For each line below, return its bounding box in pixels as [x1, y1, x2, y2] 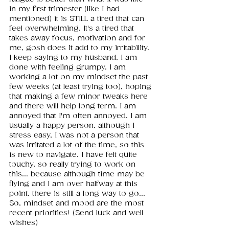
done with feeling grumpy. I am [9, 63, 128, 72]
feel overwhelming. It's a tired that [9, 24, 136, 33]
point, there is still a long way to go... [9, 189, 148, 198]
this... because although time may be [9, 170, 147, 179]
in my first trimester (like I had [9, 5, 122, 14]
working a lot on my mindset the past [9, 73, 150, 82]
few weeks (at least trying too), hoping [9, 82, 154, 91]
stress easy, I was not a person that [9, 131, 142, 140]
